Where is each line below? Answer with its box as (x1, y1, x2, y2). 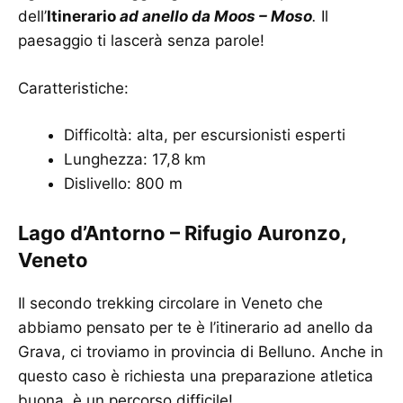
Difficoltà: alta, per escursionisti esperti (64, 126, 345, 145)
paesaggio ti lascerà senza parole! (18, 31, 264, 50)
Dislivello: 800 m (64, 175, 183, 193)
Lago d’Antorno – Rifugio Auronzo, (18, 220, 346, 245)
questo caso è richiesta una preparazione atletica (18, 366, 373, 385)
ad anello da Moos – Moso (116, 7, 312, 26)
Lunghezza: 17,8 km (64, 150, 206, 169)
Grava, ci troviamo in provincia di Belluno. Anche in (18, 342, 383, 361)
